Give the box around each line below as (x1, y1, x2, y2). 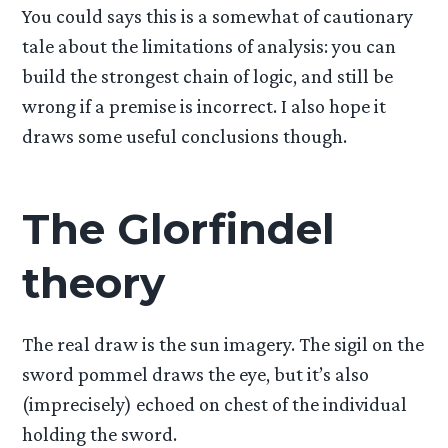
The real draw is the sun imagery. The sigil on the (22, 333, 425, 356)
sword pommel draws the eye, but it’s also (22, 363, 370, 386)
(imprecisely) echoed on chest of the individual (22, 393, 408, 416)
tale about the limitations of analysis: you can (22, 34, 397, 57)
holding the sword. (22, 423, 178, 446)
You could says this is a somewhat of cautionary (22, 4, 414, 27)
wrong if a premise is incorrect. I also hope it (22, 94, 387, 117)
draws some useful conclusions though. (22, 124, 348, 147)
